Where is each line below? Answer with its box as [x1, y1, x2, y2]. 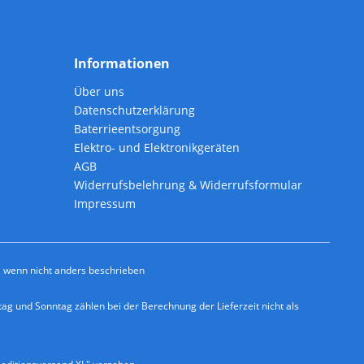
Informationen [74, 54, 170, 73]
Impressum [74, 196, 136, 212]
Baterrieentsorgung [74, 121, 180, 137]
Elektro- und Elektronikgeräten [74, 140, 240, 156]
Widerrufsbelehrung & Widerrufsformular [74, 177, 302, 193]
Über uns [74, 84, 124, 100]
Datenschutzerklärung [74, 102, 195, 119]
